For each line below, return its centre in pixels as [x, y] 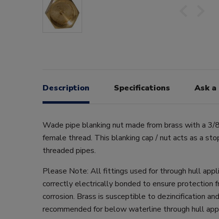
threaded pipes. [69, 150]
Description [66, 88]
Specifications [142, 88]
